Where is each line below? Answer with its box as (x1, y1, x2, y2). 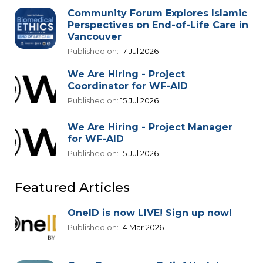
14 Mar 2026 (119, 222, 164, 232)
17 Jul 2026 (119, 46, 159, 56)
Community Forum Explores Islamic (68, 8, 247, 19)
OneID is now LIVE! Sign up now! (68, 207, 232, 219)
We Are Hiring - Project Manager (68, 122, 232, 133)
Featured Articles (15, 180, 130, 196)
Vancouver (68, 31, 122, 43)
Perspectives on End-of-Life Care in (68, 19, 248, 31)
